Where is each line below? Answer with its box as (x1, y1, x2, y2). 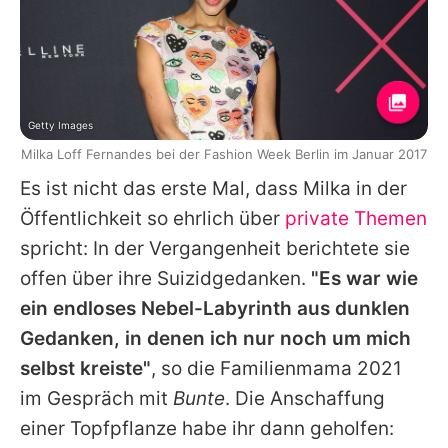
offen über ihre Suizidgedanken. (20, 267, 311, 291)
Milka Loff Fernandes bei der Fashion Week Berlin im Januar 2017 (21, 146, 427, 163)
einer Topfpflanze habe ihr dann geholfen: (20, 417, 394, 441)
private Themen (285, 207, 427, 231)
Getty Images (28, 119, 93, 132)
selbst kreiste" (20, 357, 151, 381)
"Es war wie (311, 267, 418, 291)
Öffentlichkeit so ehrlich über (20, 207, 285, 231)
